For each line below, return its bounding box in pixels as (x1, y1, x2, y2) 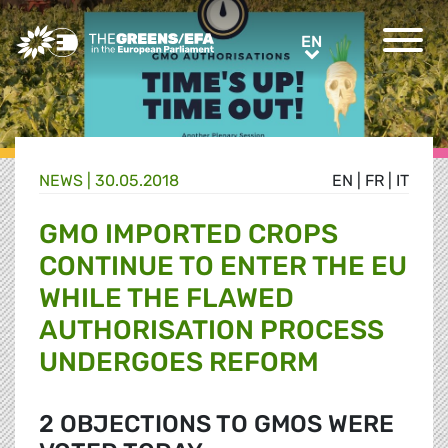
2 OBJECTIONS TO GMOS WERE (39, 410, 394, 439)
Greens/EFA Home (14, 26, 152, 45)
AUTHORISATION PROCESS (39, 314, 384, 347)
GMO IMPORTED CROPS (39, 218, 338, 251)
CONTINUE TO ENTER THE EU (39, 250, 407, 283)
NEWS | (39, 171, 95, 191)
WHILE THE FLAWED (39, 282, 294, 315)
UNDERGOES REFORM (39, 346, 319, 379)
